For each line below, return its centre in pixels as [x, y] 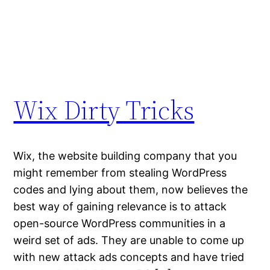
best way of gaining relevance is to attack [120, 206]
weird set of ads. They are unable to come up [129, 240]
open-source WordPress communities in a [120, 223]
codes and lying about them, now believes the [131, 189]
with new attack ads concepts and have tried [129, 257]
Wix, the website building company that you [125, 155]
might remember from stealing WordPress [120, 172]
